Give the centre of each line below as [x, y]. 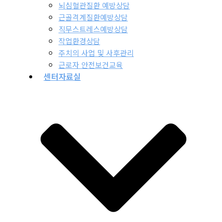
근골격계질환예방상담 [93, 17]
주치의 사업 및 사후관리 [96, 53]
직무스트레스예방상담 [93, 29]
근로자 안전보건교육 [91, 65]
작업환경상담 [79, 41]
